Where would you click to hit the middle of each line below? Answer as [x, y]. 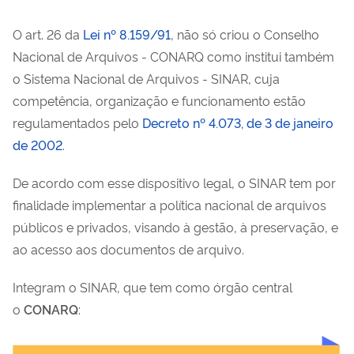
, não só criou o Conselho [245, 34]
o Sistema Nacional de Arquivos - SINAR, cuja [146, 78]
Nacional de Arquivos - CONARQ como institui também [173, 56]
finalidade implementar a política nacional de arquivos [169, 204]
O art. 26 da [48, 34]
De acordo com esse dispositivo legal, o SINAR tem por [174, 182]
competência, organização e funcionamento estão [159, 100]
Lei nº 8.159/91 [127, 34]
